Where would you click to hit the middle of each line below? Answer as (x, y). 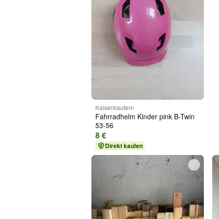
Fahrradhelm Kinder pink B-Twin (145, 116)
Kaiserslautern (115, 107)
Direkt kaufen (124, 145)
